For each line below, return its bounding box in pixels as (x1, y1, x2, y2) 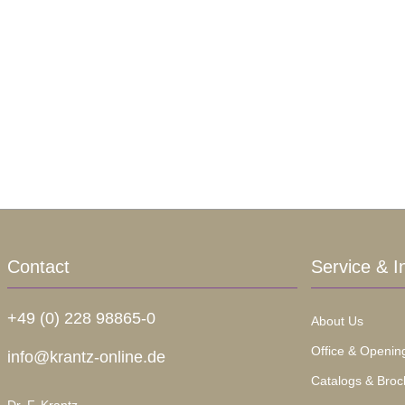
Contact (6, 257, 70, 278)
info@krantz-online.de (6, 348, 165, 367)
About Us (310, 314, 363, 329)
